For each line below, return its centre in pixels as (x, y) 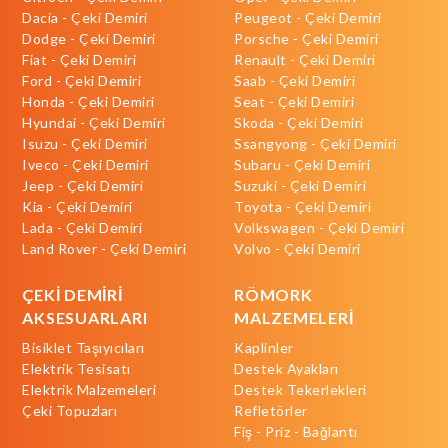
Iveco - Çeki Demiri (85, 164)
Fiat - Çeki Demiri (79, 59)
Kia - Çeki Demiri (77, 206)
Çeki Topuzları (70, 410)
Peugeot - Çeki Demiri (308, 17)
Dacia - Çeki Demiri (85, 17)
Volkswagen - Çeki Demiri (319, 227)
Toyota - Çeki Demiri (302, 206)
